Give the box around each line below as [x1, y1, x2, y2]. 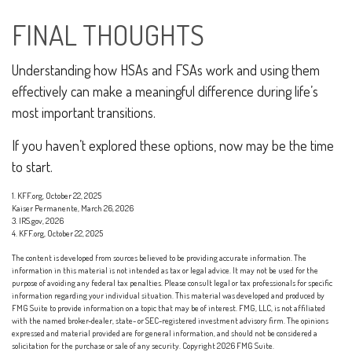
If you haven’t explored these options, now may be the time [12, 137, 334, 154]
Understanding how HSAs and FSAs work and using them [12, 61, 320, 79]
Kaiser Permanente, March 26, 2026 [12, 203, 134, 214]
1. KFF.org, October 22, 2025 [12, 190, 101, 201]
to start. [12, 158, 53, 175]
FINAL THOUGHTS [12, 16, 204, 53]
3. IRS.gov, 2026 [12, 215, 64, 226]
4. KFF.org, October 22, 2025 [12, 228, 103, 239]
